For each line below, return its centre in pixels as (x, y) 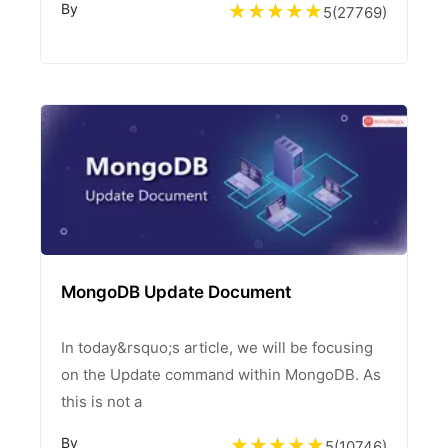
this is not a (101, 401)
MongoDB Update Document (176, 292)
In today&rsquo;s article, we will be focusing (217, 347)
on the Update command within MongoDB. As (221, 374)
